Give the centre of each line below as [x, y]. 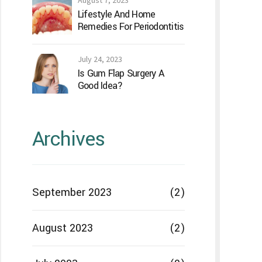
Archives [68, 139]
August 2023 [62, 228]
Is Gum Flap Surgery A [121, 74]
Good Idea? [100, 86]
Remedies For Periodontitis [131, 27]
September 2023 [72, 193]
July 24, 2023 [100, 59]
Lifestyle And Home [116, 15]
